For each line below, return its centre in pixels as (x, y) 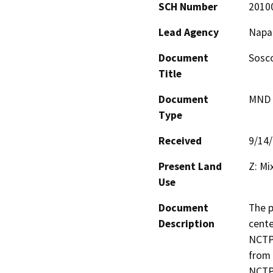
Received (180, 141)
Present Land (190, 167)
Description (186, 224)
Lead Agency (189, 33)
